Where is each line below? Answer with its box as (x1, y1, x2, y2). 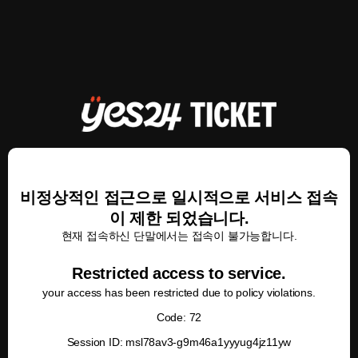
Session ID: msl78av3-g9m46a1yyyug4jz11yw (66, 336, 292, 348)
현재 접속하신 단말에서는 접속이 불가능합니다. (61, 229, 297, 242)
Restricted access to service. (72, 265, 286, 282)
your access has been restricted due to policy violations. (42, 286, 316, 299)
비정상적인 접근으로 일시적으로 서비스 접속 (20, 189, 338, 206)
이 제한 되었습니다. (109, 209, 249, 227)
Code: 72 (156, 311, 202, 324)
